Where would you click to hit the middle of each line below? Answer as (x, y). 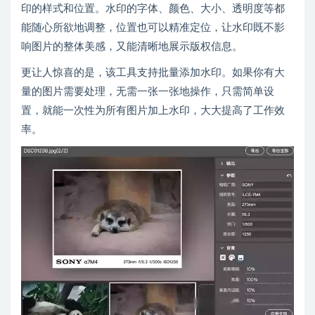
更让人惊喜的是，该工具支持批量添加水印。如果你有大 (153, 73)
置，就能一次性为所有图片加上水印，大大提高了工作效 (153, 111)
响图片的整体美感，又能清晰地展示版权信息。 (132, 47)
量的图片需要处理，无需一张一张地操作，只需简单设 (148, 92)
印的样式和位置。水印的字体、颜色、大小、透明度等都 (153, 9)
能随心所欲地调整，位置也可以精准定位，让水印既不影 (153, 28)
